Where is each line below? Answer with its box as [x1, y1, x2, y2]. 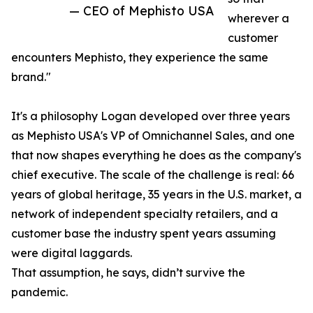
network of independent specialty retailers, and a [11, 207, 278, 221]
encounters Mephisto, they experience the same [11, 50, 268, 65]
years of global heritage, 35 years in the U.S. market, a [11, 187, 302, 202]
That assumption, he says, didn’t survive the [11, 265, 245, 280]
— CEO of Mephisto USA [69, 3, 214, 19]
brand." [11, 70, 51, 85]
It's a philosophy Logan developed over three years [11, 109, 290, 124]
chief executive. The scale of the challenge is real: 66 [11, 168, 294, 182]
